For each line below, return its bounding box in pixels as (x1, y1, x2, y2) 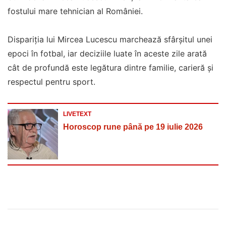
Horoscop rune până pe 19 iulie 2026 (63, 122, 203, 131)
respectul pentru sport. (8, 76, 95, 87)
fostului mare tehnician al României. (8, 6, 143, 16)
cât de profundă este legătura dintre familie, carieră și (8, 62, 213, 73)
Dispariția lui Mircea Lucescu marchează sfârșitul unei (8, 34, 212, 44)
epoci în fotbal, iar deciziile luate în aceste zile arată (8, 48, 207, 59)
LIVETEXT (63, 110, 91, 118)
